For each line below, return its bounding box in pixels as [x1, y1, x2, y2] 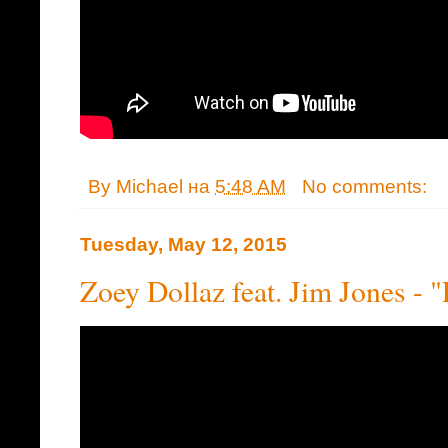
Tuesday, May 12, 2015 [80, 234, 287, 256]
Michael [116, 175, 183, 197]
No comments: [301, 175, 432, 197]
